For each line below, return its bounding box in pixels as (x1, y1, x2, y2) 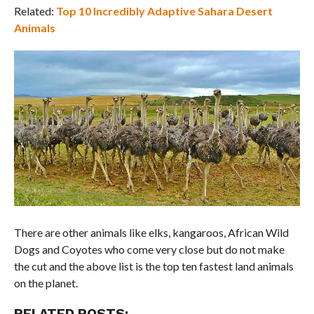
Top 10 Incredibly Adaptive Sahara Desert (55, 4, 273, 18)
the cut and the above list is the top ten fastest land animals (13, 259, 294, 273)
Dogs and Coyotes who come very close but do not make (13, 243, 285, 257)
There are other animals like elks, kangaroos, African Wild (13, 226, 289, 240)
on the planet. (13, 276, 78, 290)
